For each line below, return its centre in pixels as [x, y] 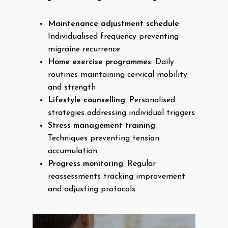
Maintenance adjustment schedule [113, 24]
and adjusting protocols [92, 189]
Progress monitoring [85, 164]
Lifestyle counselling [87, 100]
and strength [72, 88]
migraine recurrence [84, 49]
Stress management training [102, 126]
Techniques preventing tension [104, 138]
